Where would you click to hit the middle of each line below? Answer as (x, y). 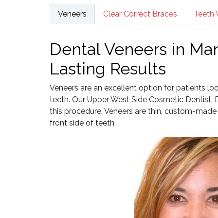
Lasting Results (108, 69)
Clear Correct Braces (140, 14)
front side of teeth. (83, 123)
